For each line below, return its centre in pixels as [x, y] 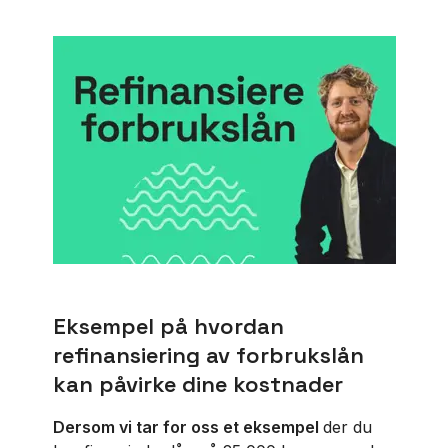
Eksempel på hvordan [168, 326]
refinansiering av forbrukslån [208, 355]
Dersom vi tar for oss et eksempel [187, 427]
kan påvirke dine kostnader [197, 384]
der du [347, 427]
